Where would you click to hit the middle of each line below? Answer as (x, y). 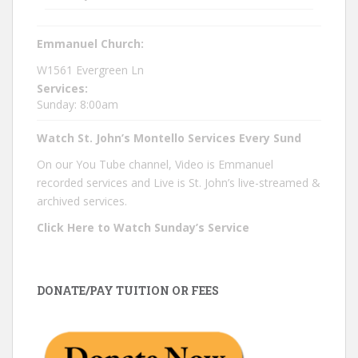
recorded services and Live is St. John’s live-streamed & (179, 183)
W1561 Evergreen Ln (90, 70)
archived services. (82, 201)
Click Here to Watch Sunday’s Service (143, 227)
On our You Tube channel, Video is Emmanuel (155, 164)
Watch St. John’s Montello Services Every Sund (169, 138)
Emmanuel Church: (90, 44)
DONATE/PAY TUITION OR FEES (128, 290)
